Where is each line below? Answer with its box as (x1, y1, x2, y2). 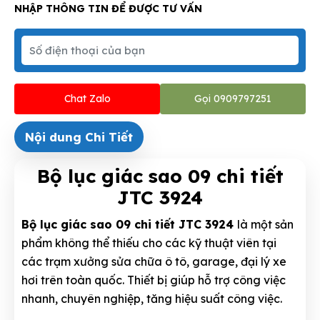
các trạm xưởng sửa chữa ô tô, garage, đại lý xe (21, 254, 286, 269)
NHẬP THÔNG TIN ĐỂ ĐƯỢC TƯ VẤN (14, 2, 202, 16)
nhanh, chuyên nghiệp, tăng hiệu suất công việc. (21, 291, 285, 306)
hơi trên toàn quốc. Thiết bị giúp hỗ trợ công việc (21, 273, 286, 288)
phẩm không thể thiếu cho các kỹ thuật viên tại (21, 236, 276, 251)
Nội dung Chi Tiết (25, 129, 133, 145)
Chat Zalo (64, 92, 111, 106)
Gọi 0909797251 (194, 92, 271, 106)
